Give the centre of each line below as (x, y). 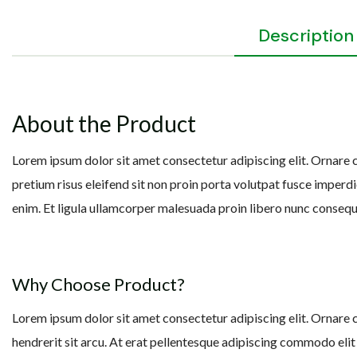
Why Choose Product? (98, 284)
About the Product (104, 124)
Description (306, 36)
